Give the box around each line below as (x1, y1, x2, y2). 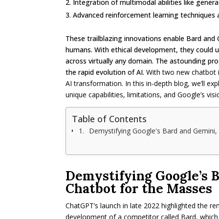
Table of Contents (72, 113, 147, 125)
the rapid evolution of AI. (66, 67, 147, 77)
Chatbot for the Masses (66, 180, 213, 197)
